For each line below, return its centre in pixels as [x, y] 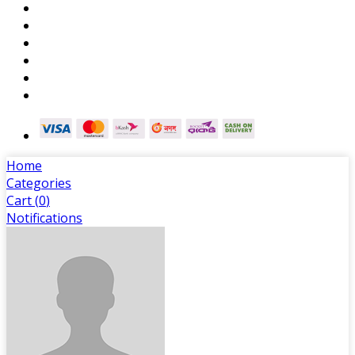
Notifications [44, 218]
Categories [39, 183]
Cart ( [23, 200]
